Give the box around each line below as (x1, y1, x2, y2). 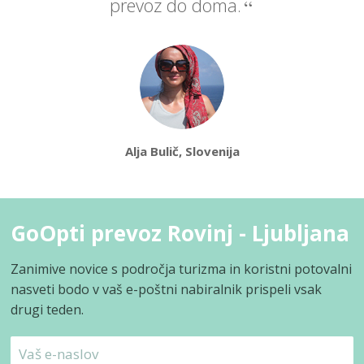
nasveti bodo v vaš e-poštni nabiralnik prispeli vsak (11, 280, 323, 299)
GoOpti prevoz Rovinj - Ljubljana (11, 219, 350, 249)
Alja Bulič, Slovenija (124, 143, 240, 160)
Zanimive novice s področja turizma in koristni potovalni (11, 260, 353, 279)
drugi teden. (11, 301, 84, 319)
